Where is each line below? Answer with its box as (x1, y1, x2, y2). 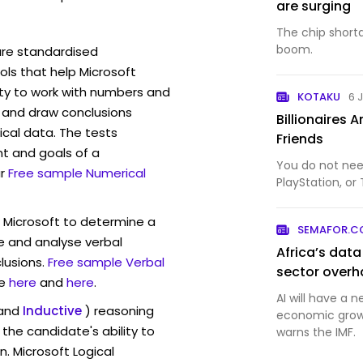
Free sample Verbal (48, 253, 164, 271)
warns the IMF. (276, 323, 357, 340)
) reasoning (85, 301, 154, 319)
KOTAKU (297, 88, 341, 105)
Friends (276, 129, 324, 148)
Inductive (23, 301, 82, 319)
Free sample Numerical (8, 164, 146, 181)
